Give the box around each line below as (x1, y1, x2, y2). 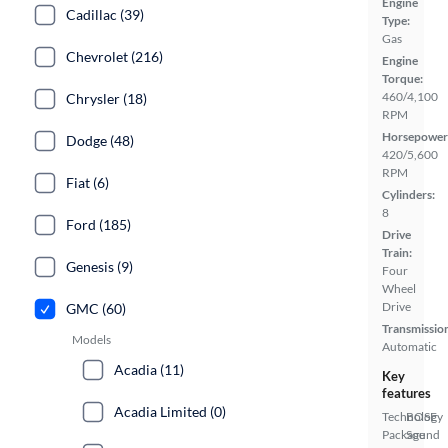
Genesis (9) (66, 258, 133, 275)
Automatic (382, 339, 437, 354)
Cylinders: (382, 187, 435, 202)
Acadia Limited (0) (114, 403, 226, 420)
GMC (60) (66, 300, 126, 317)
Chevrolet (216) (66, 48, 163, 65)
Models (72, 332, 111, 347)
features (382, 385, 431, 401)
